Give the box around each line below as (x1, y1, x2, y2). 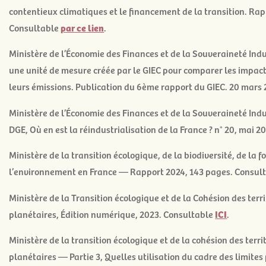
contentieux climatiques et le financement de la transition (9, 4, 245, 18)
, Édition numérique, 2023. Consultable (56, 207, 216, 220)
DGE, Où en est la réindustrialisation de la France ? (9, 122, 215, 135)
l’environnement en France (9, 164, 118, 178)
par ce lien (61, 21, 104, 35)
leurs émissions (9, 80, 72, 93)
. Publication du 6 (71, 80, 142, 93)
